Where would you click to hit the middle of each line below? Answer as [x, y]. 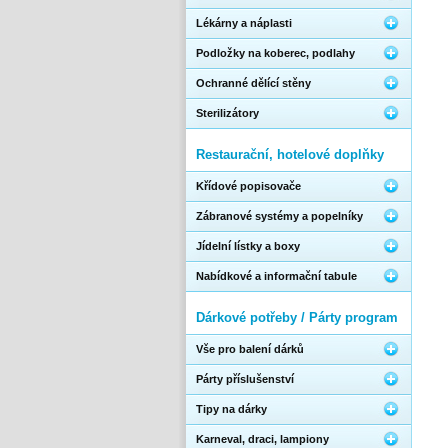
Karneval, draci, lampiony [262, 439]
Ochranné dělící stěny [253, 83]
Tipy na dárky [231, 409]
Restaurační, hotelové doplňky [290, 154]
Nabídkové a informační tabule [276, 276]
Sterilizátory [227, 113]
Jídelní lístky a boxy [248, 246]
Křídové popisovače [248, 186]
